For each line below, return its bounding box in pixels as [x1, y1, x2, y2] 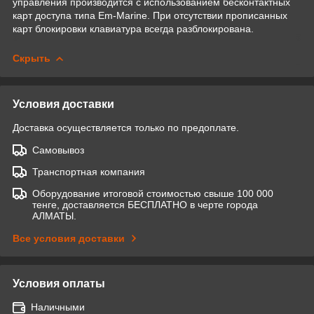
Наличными [31, 301, 85, 313]
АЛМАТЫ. [32, 210, 76, 221]
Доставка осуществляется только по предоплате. [13, 121, 239, 133]
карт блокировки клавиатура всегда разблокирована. [13, 22, 254, 34]
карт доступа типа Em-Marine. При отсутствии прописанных [13, 9, 287, 21]
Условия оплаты [13, 277, 105, 289]
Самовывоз [32, 144, 84, 156]
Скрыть [13, 52, 50, 64]
